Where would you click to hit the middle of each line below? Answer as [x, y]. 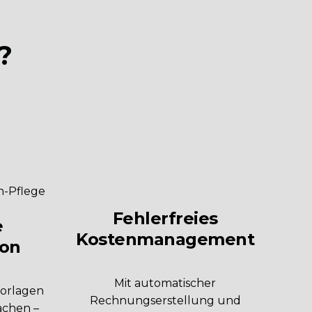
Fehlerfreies [165, 219]
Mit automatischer [165, 283]
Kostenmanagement [165, 240]
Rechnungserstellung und [165, 301]
